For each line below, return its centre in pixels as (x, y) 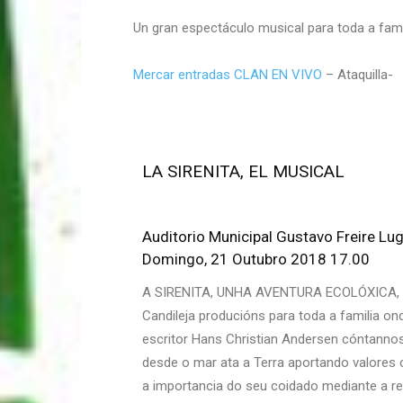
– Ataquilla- (358, 75)
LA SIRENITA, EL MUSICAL (243, 171)
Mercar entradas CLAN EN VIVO (228, 75)
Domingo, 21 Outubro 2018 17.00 (256, 259)
